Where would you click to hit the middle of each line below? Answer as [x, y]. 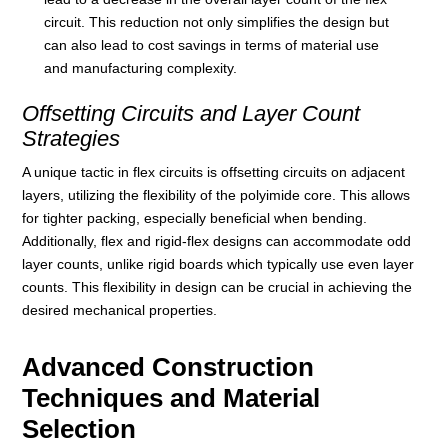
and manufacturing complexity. [140, 67]
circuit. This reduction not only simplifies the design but [216, 21]
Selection [79, 429]
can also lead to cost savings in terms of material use [211, 44]
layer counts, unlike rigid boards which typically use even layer [218, 264]
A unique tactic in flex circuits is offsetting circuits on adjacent [214, 172]
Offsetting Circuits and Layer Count [191, 114]
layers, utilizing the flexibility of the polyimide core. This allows [216, 195]
